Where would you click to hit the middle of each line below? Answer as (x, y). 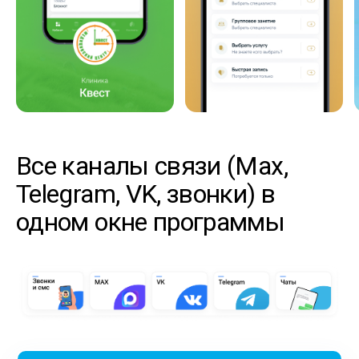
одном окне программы (151, 222)
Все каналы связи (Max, (152, 165)
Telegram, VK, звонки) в (146, 194)
